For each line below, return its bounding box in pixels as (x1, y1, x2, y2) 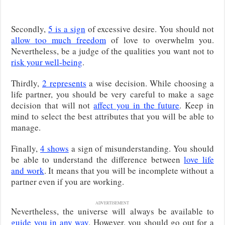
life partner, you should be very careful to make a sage (11, 88, 214, 100)
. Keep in (179, 99, 214, 111)
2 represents (42, 77, 86, 89)
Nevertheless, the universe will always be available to (11, 205, 214, 217)
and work (11, 164, 44, 176)
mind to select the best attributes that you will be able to (11, 110, 214, 122)
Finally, (11, 142, 41, 154)
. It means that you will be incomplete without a (44, 164, 214, 176)
